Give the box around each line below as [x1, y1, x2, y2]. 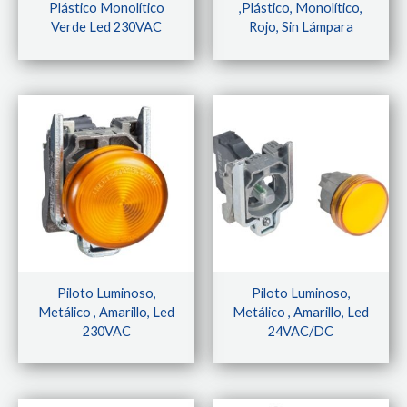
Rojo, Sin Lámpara [248, 19, 353, 35]
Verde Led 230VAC [51, 19, 162, 35]
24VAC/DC [268, 323, 333, 339]
